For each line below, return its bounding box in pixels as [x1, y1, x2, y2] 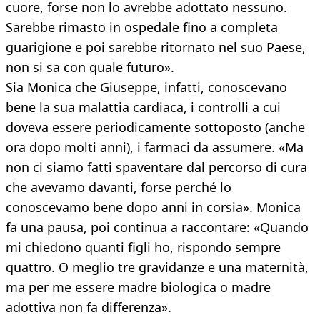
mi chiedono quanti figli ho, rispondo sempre [6, 239, 281, 256]
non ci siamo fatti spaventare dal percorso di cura [6, 159, 307, 176]
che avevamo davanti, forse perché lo [6, 179, 231, 196]
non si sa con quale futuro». [6, 59, 174, 76]
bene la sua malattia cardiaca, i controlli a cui [6, 99, 281, 116]
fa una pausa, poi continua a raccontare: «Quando [6, 219, 309, 236]
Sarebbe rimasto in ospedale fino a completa [6, 19, 278, 36]
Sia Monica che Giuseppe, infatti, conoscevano [6, 79, 287, 96]
